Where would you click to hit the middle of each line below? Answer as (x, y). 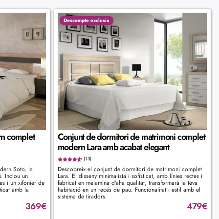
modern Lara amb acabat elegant (113, 147)
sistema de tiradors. (82, 196)
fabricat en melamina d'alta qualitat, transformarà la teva (127, 183)
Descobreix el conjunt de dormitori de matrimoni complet (130, 169)
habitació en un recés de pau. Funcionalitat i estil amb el (129, 189)
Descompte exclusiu (86, 20)
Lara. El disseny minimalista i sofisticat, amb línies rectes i (130, 176)
